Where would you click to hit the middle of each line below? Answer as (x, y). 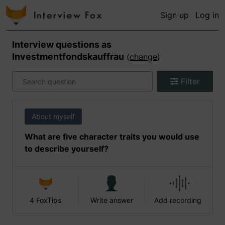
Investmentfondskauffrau (68, 57)
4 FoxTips (46, 200)
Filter (189, 81)
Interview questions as (62, 44)
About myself (53, 116)
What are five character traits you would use (112, 137)
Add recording (178, 200)
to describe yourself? (67, 149)
